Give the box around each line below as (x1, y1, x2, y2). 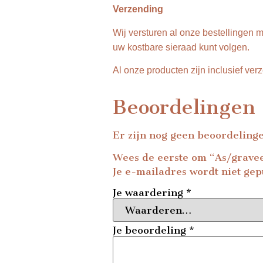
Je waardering (113, 187, 186, 199)
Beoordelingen (113, 95, 255, 119)
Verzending (113, 4, 163, 15)
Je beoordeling (113, 224, 189, 237)
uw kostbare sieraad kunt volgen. (113, 42, 249, 52)
